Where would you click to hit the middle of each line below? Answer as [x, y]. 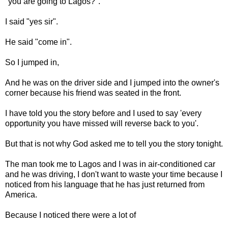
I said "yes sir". [32, 21]
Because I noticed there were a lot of [70, 215]
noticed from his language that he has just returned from [105, 184]
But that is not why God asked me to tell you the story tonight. [114, 144]
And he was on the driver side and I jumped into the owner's [112, 82]
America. [21, 194]
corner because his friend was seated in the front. [93, 93]
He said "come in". [38, 42]
